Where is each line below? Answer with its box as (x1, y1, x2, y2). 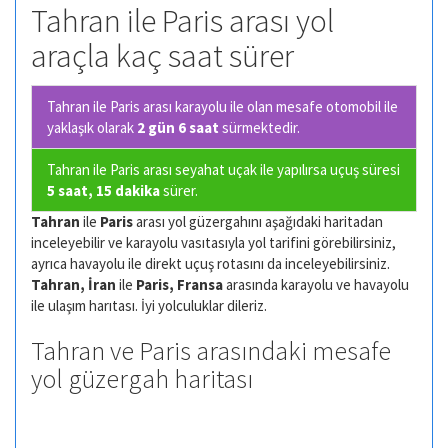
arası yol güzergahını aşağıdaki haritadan (133, 211, 383, 231)
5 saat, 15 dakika (47, 180, 160, 200)
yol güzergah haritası (31, 361, 253, 395)
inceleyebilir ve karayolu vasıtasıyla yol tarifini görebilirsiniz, (31, 232, 396, 252)
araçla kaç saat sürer (31, 36, 294, 77)
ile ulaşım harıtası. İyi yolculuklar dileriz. (31, 295, 267, 315)
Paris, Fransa (136, 274, 223, 294)
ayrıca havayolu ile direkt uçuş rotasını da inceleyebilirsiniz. (31, 253, 390, 273)
